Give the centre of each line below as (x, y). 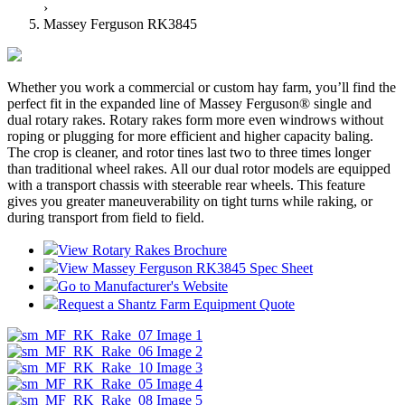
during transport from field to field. (106, 218)
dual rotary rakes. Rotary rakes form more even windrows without (195, 120)
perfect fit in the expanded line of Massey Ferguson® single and (189, 104)
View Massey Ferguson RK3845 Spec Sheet (185, 268)
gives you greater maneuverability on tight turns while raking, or (190, 202)
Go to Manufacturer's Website (143, 287)
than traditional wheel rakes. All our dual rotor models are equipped (199, 169)
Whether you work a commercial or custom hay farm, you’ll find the (202, 88)
